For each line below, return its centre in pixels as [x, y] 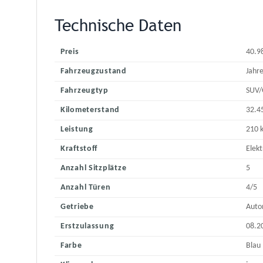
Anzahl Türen [86, 188]
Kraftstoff [79, 149]
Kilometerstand [90, 110]
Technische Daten [118, 26]
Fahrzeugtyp [85, 91]
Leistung [77, 130]
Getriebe [77, 207]
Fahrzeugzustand [94, 72]
